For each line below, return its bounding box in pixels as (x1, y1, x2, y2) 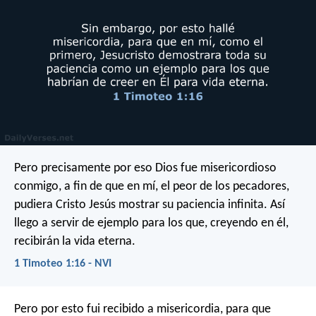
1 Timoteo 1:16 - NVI (14, 257, 111, 269)
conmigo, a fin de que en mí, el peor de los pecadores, (14, 179, 289, 193)
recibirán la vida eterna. (14, 234, 135, 248)
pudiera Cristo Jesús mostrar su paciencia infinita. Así (14, 197, 285, 212)
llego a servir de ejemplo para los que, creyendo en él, (14, 216, 288, 230)
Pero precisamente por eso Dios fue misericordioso (14, 161, 276, 175)
